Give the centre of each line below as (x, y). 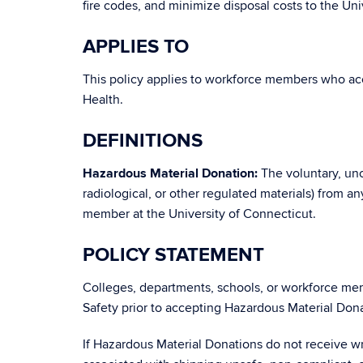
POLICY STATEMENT (173, 255)
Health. (103, 100)
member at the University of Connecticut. (199, 214)
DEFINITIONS (143, 141)
